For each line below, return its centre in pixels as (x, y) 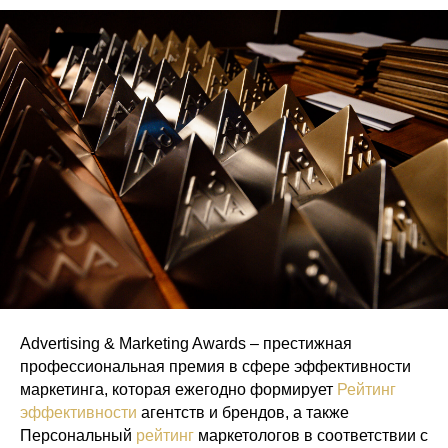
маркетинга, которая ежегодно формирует (178, 390)
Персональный (78, 436)
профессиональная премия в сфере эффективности (215, 367)
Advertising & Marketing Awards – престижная (186, 344)
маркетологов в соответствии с (311, 436)
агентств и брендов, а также (243, 413)
